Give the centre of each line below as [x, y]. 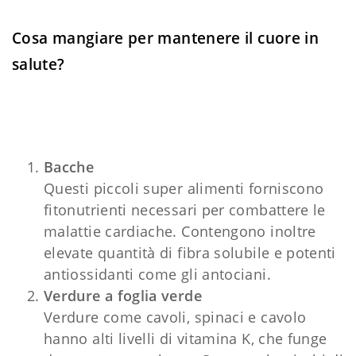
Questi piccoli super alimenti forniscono [184, 188]
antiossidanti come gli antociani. [157, 274]
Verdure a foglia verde [123, 295]
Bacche [69, 166]
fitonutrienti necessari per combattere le [185, 209]
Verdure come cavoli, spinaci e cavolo [175, 317]
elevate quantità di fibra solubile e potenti [190, 252]
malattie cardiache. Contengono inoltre [180, 231]
